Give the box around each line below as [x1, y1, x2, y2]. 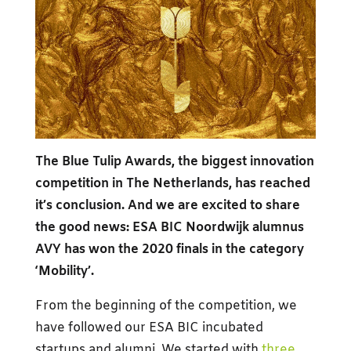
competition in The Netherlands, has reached [34, 175, 310, 192]
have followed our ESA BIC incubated [34, 319, 263, 336]
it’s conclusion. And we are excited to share [34, 197, 300, 214]
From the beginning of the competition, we [34, 297, 297, 314]
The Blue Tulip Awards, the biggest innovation [34, 153, 314, 170]
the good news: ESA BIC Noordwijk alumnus [34, 219, 304, 236]
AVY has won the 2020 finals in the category [34, 241, 304, 258]
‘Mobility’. [34, 262, 94, 280]
